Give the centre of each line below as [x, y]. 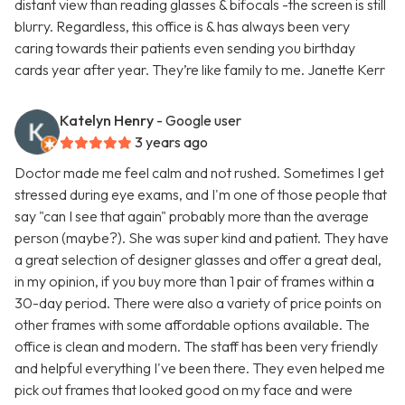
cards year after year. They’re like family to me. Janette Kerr [200, 70]
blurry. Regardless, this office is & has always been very [182, 27]
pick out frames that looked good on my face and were [184, 390]
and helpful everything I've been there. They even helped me [200, 368]
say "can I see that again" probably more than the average [192, 217]
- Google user [199, 121]
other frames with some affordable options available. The [192, 325]
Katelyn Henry [107, 121]
